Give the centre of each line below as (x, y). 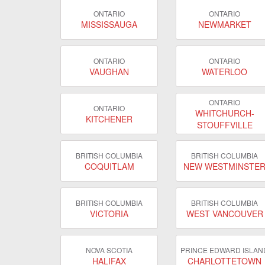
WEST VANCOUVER (224, 213)
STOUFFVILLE (224, 125)
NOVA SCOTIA (109, 250)
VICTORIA (109, 213)
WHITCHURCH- (224, 113)
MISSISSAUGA (109, 24)
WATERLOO (224, 71)
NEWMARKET (224, 24)
